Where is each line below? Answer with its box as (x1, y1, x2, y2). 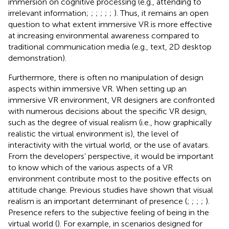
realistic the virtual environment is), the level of (8, 128, 178, 139)
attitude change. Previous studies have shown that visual (8, 185, 213, 195)
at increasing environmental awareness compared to (8, 30, 199, 40)
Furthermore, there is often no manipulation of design (8, 72, 203, 82)
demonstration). (8, 53, 66, 63)
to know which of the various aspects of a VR (8, 162, 173, 172)
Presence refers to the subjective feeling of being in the (8, 207, 209, 217)
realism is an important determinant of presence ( (8, 196, 187, 206)
